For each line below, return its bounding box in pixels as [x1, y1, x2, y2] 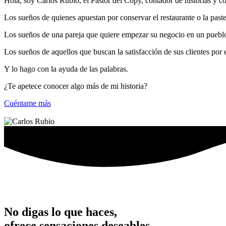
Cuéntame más [4, 99, 51, 108]
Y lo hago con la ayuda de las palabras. [4, 65, 128, 74]
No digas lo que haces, [4, 205, 117, 219]
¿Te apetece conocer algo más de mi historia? [4, 82, 147, 91]
